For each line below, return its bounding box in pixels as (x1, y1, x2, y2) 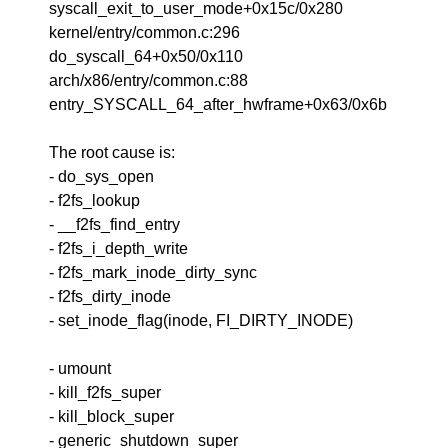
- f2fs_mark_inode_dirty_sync (49, 264, 258, 281)
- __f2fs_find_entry (49, 216, 181, 233)
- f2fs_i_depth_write (49, 240, 189, 257)
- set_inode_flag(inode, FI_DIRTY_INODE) (49, 312, 354, 329)
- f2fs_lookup (49, 192, 141, 209)
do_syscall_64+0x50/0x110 (49, 48, 244, 65)
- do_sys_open (49, 168, 155, 185)
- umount (49, 360, 112, 377)
